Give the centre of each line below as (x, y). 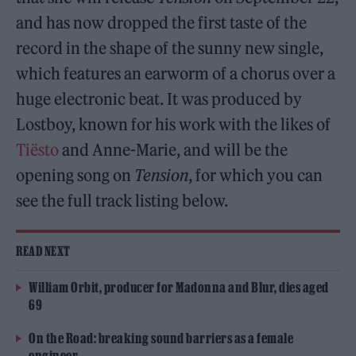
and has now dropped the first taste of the (162, 23)
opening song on (75, 176)
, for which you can (256, 176)
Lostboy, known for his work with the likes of (174, 125)
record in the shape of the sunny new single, (170, 48)
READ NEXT (43, 252)
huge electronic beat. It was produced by (159, 99)
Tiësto (38, 150)
